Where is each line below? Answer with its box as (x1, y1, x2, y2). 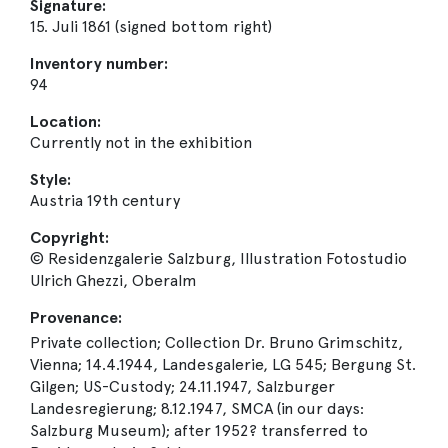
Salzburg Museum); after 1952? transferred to (30, 421, 368, 441)
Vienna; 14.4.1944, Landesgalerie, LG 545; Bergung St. (30, 355, 417, 375)
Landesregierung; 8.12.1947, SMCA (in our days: (30, 399, 364, 419)
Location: (30, 112, 102, 132)
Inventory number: (30, 54, 169, 74)
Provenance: (30, 308, 123, 328)
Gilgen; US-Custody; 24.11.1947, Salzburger (30, 377, 335, 397)
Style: (30, 170, 72, 190)
